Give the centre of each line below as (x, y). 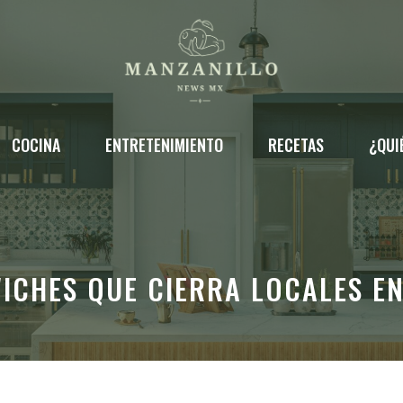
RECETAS (296, 145)
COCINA (36, 145)
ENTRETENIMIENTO (164, 145)
